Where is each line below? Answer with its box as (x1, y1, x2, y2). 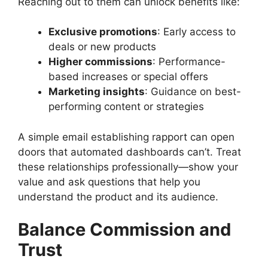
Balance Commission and (18, 219, 231, 240)
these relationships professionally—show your (18, 160, 238, 173)
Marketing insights (48, 86, 145, 98)
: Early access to (157, 26, 236, 38)
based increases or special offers (48, 71, 208, 83)
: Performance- (153, 56, 226, 68)
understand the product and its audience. (18, 190, 218, 203)
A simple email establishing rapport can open (18, 130, 234, 143)
